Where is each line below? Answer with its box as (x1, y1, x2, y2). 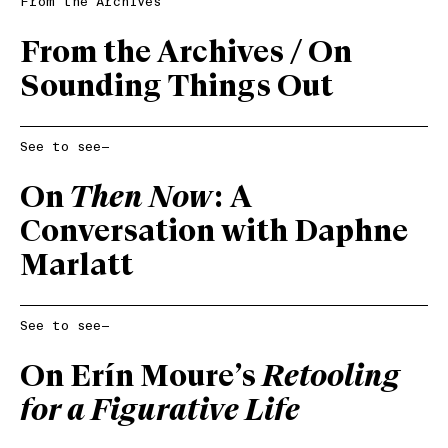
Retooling (262, 362, 400, 394)
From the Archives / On (20, 38, 352, 70)
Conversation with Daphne (20, 217, 408, 249)
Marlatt (20, 251, 133, 283)
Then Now (70, 183, 213, 215)
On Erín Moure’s (20, 362, 262, 394)
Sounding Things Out (20, 72, 333, 104)
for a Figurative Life (20, 396, 300, 428)
